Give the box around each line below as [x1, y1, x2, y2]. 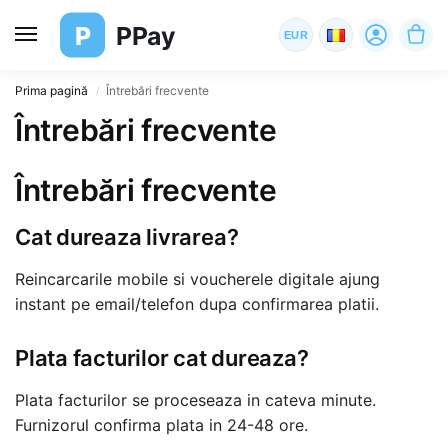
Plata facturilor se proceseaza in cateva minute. [15, 390, 376, 411]
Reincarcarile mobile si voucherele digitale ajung [15, 269, 380, 289]
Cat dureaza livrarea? [15, 224, 239, 250]
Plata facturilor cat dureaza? [15, 345, 309, 372]
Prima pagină [15, 83, 88, 98]
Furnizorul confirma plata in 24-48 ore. [15, 415, 308, 436]
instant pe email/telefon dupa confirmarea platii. [15, 294, 379, 314]
